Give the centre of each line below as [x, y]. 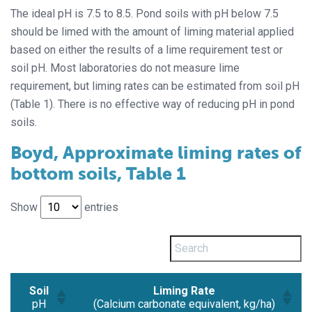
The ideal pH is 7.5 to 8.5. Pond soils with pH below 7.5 [145, 13]
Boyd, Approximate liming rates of [156, 153]
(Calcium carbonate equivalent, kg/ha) [185, 304]
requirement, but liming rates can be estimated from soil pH [155, 86]
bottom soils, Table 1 [98, 173]
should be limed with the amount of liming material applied [152, 31]
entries [100, 207]
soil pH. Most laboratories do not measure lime [125, 68]
